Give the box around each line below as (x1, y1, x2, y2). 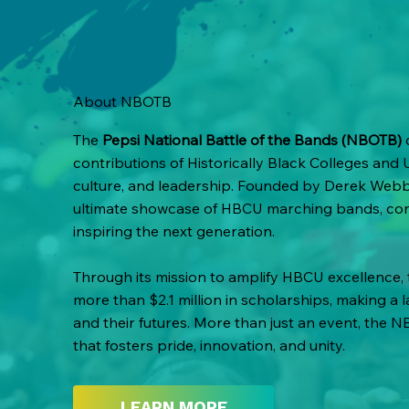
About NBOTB (73, 92, 173, 111)
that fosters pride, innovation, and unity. (73, 335, 346, 354)
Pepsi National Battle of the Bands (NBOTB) (102, 130, 403, 149)
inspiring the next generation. (73, 221, 276, 240)
